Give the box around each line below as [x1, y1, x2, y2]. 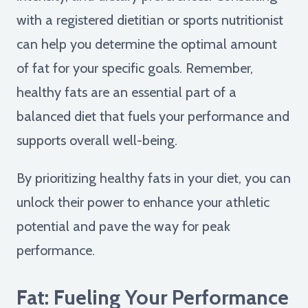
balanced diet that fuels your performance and [16, 107, 289, 124]
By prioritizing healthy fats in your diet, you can [16, 169, 291, 186]
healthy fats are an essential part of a [16, 83, 236, 100]
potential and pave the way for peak [16, 217, 230, 234]
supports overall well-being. [16, 131, 177, 148]
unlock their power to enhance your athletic [16, 193, 269, 210]
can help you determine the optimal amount [16, 35, 277, 52]
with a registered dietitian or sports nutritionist [16, 11, 283, 28]
